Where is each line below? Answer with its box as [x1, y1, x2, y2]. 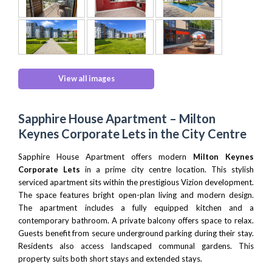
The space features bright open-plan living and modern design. [18, 190, 254, 200]
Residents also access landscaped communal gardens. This [18, 241, 254, 251]
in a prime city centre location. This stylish [80, 165, 254, 175]
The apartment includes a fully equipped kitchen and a [18, 203, 254, 213]
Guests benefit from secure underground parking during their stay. [18, 228, 254, 239]
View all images [58, 74, 115, 84]
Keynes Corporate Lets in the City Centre [18, 126, 246, 141]
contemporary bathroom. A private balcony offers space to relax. [18, 216, 254, 226]
